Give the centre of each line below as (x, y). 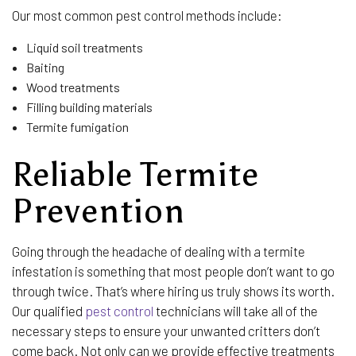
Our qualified (48, 310)
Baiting (45, 67)
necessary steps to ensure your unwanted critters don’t (166, 330)
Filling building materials (90, 106)
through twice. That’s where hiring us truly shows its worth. (173, 290)
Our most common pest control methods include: (147, 15)
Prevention (99, 211)
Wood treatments (73, 87)
